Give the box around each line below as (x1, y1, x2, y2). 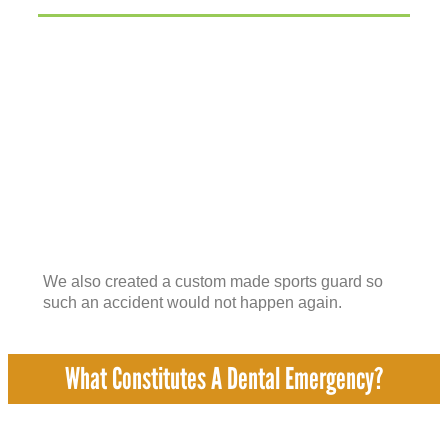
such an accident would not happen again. (43, 294, 342, 312)
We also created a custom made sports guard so (43, 273, 383, 291)
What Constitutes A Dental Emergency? (65, 359, 383, 397)
